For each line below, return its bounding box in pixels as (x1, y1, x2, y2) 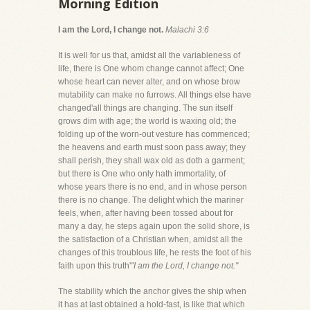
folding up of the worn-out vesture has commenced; (58, 129, 250, 139)
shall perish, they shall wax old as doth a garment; (58, 155, 245, 165)
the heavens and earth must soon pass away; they (58, 142, 246, 152)
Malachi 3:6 (165, 24, 209, 35)
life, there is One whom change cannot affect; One (58, 63, 244, 73)
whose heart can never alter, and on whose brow (58, 76, 240, 86)
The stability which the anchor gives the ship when (58, 286, 246, 296)
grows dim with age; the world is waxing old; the (58, 116, 237, 126)
